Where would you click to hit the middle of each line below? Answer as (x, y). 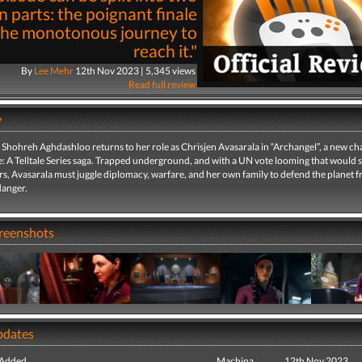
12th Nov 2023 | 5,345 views (135, 71)
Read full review (162, 84)
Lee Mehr (53, 71)
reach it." (165, 51)
